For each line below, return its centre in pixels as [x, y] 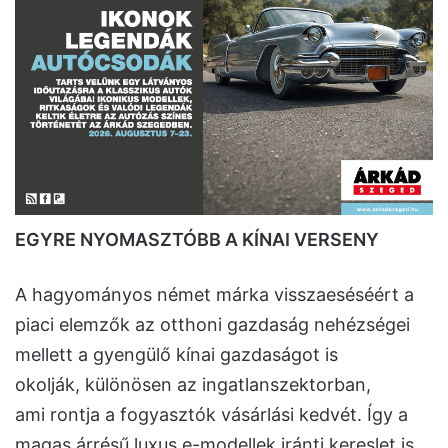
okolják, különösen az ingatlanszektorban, [193, 385]
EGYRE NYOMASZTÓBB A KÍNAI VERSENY [197, 240]
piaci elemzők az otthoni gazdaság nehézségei [212, 325]
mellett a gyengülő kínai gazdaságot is [176, 355]
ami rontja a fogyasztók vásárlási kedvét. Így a [211, 415]
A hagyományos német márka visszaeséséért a [214, 295]
